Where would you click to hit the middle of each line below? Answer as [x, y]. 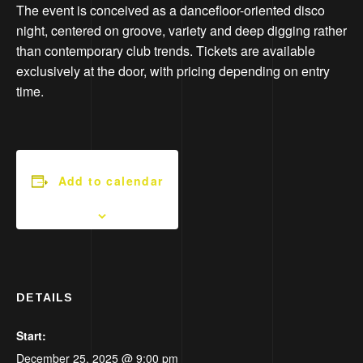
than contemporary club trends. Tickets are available [166, 51]
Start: [31, 336]
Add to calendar [111, 181]
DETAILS [45, 298]
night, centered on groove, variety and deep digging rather [181, 31]
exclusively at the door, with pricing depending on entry [173, 71]
